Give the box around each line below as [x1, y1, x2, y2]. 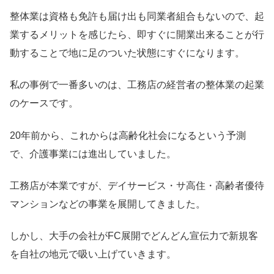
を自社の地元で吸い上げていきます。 [10, 249, 176, 260]
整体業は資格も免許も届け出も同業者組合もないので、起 [10, 10, 264, 21]
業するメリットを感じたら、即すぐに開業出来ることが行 [10, 29, 264, 40]
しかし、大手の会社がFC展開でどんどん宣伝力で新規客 [10, 231, 258, 242]
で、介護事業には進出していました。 [10, 148, 176, 159]
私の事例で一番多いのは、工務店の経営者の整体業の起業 [10, 80, 264, 91]
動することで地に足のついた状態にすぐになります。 [10, 47, 245, 58]
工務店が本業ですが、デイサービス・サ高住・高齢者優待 [10, 180, 264, 191]
